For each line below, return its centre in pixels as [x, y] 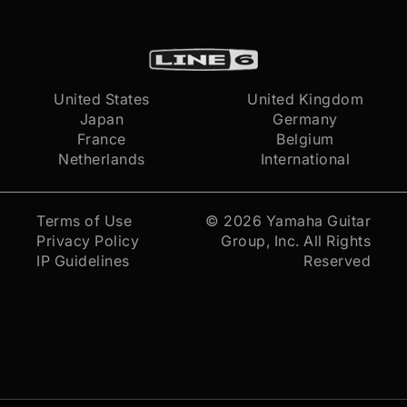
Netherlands [102, 159]
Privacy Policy [88, 240]
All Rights [335, 240]
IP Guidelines [83, 260]
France [101, 139]
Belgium [305, 139]
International [305, 159]
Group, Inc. [260, 240]
